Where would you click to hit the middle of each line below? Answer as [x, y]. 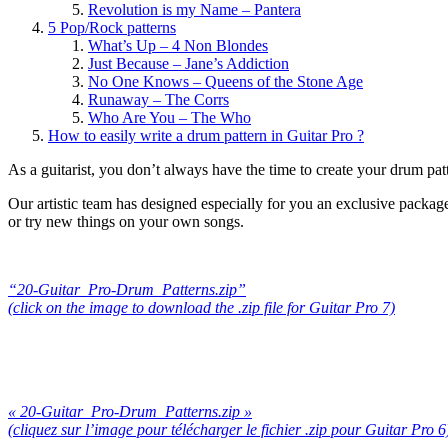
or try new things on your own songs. [126, 222]
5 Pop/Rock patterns [112, 28]
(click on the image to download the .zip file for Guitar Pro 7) [201, 308]
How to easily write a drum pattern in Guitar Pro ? [206, 136]
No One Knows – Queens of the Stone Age [225, 82]
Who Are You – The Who [169, 118]
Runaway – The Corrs [158, 100]
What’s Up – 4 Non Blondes [178, 46]
